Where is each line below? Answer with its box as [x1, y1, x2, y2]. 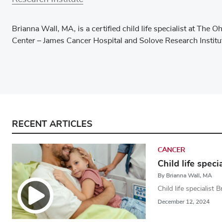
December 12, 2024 [158, 197, 210, 206]
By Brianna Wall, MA [158, 171, 212, 179]
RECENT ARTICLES [12, 117, 92, 130]
